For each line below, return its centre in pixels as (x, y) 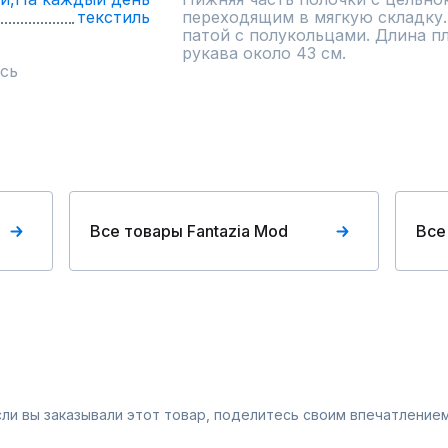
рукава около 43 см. (264, 53)
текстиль (113, 17)
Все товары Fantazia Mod (189, 231)
